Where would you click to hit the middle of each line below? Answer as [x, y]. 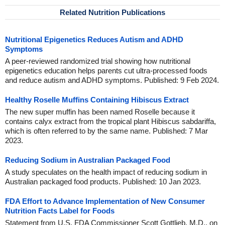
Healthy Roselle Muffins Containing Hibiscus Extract [97, 100]
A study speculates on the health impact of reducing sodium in [106, 172]
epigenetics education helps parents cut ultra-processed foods [106, 71]
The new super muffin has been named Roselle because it [100, 112]
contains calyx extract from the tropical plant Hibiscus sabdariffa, [110, 121]
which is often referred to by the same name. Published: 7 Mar [106, 131]
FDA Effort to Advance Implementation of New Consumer [105, 201]
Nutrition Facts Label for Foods [60, 211]
